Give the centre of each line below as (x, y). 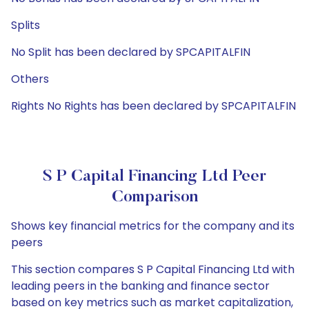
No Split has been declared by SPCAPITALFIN (131, 52)
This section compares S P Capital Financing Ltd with (153, 269)
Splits (26, 25)
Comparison (154, 197)
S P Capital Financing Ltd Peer (154, 177)
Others (30, 79)
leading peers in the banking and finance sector (140, 286)
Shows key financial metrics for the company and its (153, 226)
